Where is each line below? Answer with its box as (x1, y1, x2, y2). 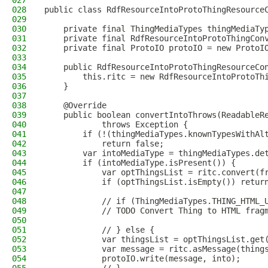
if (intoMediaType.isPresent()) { (44, 158, 236, 167)
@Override (44, 100, 106, 110)
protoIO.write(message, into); (44, 254, 240, 263)
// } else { (44, 225, 154, 234)
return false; (44, 139, 164, 148)
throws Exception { (44, 120, 188, 129)
